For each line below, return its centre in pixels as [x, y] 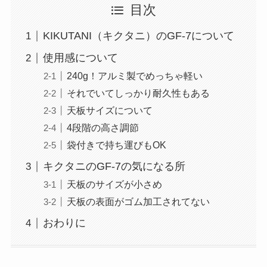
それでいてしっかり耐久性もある [138, 93]
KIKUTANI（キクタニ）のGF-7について [138, 36]
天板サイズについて [109, 111]
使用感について [80, 58]
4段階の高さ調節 [103, 128]
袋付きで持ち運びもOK [116, 145]
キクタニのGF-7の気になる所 [114, 167]
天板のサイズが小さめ [114, 184]
